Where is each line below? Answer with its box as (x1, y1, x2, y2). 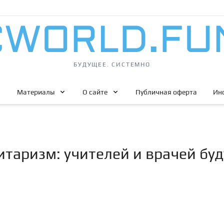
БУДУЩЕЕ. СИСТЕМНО (73, 60, 150, 68)
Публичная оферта (135, 88, 197, 96)
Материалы (17, 88, 54, 96)
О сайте (82, 88, 107, 96)
